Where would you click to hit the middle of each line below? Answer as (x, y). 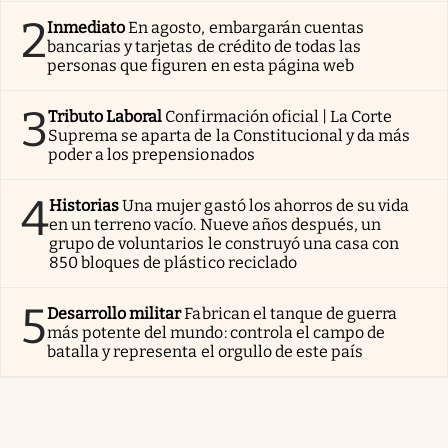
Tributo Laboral (105, 116)
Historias (84, 205)
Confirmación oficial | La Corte (279, 116)
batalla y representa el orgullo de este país (205, 351)
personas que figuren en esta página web (200, 65)
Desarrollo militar (114, 313)
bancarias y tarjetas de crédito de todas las (204, 46)
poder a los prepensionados (151, 154)
